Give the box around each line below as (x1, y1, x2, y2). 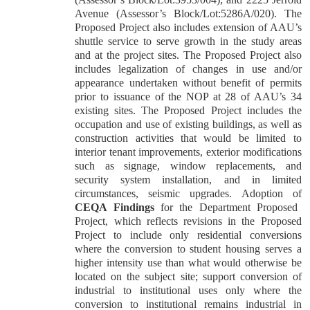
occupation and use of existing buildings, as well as (75, 118, 302, 130)
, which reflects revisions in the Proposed (105, 215, 302, 227)
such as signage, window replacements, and (75, 160, 302, 172)
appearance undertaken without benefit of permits (75, 77, 302, 89)
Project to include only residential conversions (75, 229, 302, 241)
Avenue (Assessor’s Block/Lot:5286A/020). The (75, 8, 302, 19)
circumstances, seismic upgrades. (75, 188, 241, 199)
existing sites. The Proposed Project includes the (75, 104, 302, 116)
